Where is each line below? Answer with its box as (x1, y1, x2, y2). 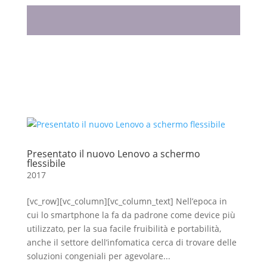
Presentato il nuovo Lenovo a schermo (26, 147, 200, 160)
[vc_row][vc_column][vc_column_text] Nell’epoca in (26, 195, 227, 207)
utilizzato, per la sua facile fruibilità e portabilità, (26, 223, 221, 234)
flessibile (26, 157, 66, 170)
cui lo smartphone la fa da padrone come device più (26, 209, 235, 221)
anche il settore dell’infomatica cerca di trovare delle (26, 237, 237, 248)
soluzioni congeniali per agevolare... (26, 250, 170, 262)
